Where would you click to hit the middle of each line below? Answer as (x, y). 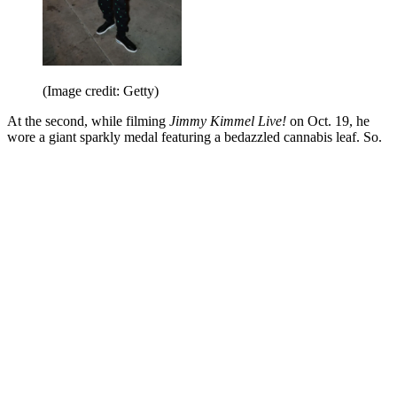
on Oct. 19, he (328, 121)
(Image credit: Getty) (101, 91)
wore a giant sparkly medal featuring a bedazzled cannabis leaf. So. (195, 137)
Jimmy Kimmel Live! (228, 121)
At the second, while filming (88, 121)
